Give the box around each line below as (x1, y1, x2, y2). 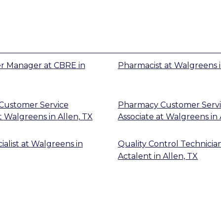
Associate (118, 112, 154, 122)
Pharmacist (118, 60, 162, 70)
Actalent (118, 151, 152, 161)
